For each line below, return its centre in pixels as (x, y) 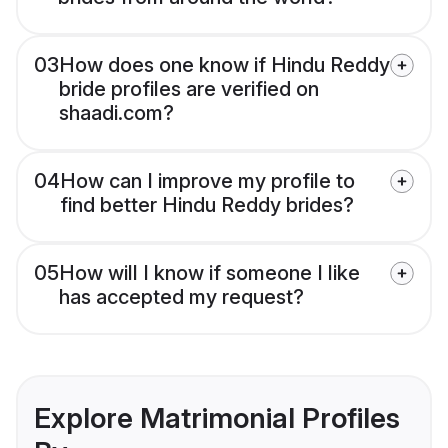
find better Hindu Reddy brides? (207, 205)
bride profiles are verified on (189, 89)
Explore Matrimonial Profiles (217, 418)
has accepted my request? (181, 297)
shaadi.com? (116, 113)
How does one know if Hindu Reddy (224, 65)
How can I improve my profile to (207, 181)
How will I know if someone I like (209, 273)
